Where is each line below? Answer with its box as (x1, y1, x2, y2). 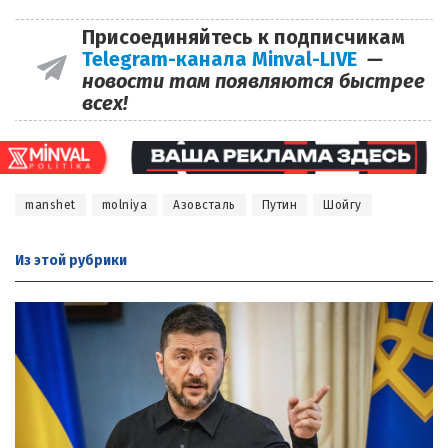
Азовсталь (173, 197, 236, 212)
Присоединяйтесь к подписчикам (81, 25, 405, 50)
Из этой (15, 251, 66, 269)
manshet (25, 197, 76, 212)
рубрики (66, 251, 127, 269)
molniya (101, 197, 147, 212)
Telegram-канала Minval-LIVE (81, 47, 367, 72)
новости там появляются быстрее (81, 69, 425, 94)
